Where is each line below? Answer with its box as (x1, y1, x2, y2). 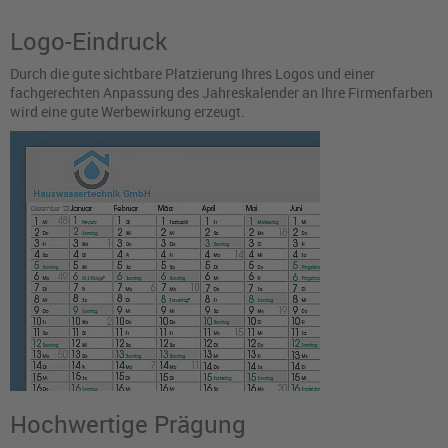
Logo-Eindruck (10, 25, 167, 58)
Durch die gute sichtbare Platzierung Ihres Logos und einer (10, 64, 375, 84)
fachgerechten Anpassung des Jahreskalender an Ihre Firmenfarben (10, 83, 433, 103)
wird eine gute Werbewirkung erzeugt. (10, 102, 245, 122)
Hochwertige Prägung (10, 408, 246, 441)
